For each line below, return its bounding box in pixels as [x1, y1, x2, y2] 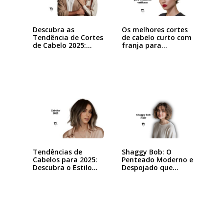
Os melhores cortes [121, 25, 188, 35]
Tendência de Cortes [32, 33, 103, 43]
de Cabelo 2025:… [32, 41, 92, 50]
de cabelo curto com [121, 33, 192, 43]
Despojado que [121, 163, 173, 173]
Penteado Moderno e [121, 155, 193, 165]
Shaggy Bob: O [121, 147, 172, 157]
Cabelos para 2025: [32, 155, 97, 165]
